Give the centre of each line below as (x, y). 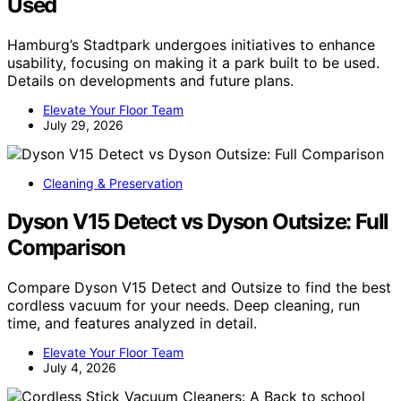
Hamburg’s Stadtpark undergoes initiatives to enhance (191, 45)
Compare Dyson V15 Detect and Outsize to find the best (199, 287)
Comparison (67, 248)
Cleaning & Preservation (113, 183)
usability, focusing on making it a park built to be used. (193, 63)
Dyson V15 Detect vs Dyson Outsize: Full (198, 222)
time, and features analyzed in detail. (132, 323)
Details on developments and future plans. (150, 81)
